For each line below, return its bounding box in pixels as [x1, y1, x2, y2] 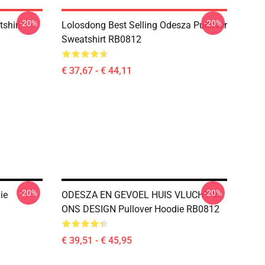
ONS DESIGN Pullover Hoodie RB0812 [62, 203, 219, 215]
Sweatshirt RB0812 [62, 34, 141, 45]
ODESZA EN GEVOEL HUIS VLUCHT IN [62, 189, 221, 201]
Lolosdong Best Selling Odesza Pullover [62, 20, 227, 31]
